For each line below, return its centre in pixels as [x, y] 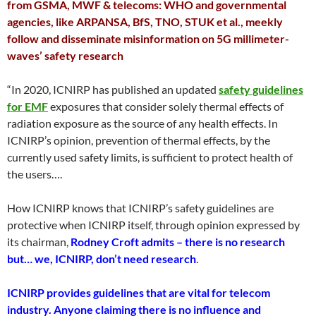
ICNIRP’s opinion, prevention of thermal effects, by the [139, 140]
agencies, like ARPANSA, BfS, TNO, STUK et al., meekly [145, 22]
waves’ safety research [65, 55]
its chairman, [39, 242]
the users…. [35, 174]
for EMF [28, 106]
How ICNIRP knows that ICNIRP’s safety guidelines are [140, 208]
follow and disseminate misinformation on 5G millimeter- [148, 38]
